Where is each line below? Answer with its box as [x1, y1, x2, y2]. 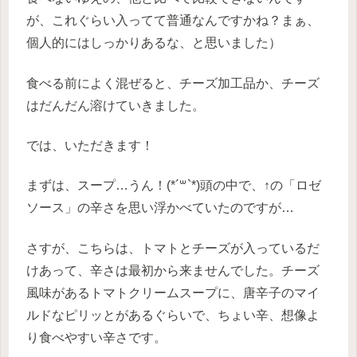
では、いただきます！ [26, 139, 154, 152]
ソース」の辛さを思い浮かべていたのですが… [26, 201, 294, 215]
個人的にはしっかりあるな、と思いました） [26, 36, 281, 50]
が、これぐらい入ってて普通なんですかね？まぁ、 [26, 14, 320, 28]
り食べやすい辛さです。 [26, 330, 167, 344]
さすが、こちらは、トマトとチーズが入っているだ [26, 241, 320, 255]
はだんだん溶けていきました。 [26, 98, 205, 112]
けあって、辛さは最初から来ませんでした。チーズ [26, 263, 320, 277]
